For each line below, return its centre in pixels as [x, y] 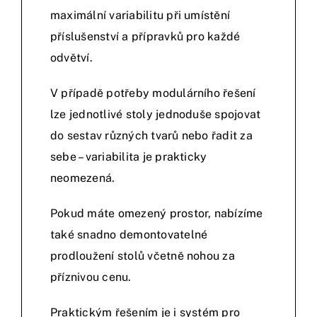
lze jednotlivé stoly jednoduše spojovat [156, 115]
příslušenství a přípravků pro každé [145, 37]
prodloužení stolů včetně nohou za [143, 256]
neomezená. [83, 178]
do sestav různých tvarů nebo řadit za [151, 136]
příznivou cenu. [91, 277]
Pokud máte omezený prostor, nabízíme [157, 214]
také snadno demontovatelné [129, 235]
